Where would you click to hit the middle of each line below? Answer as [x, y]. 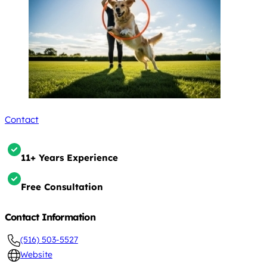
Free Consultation [62, 187]
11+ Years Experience [69, 157]
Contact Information [50, 217]
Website [36, 254]
